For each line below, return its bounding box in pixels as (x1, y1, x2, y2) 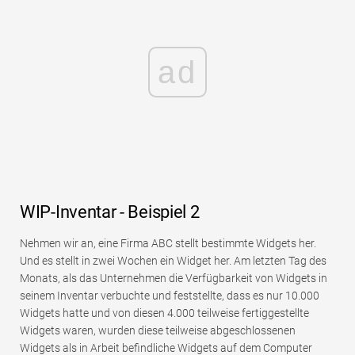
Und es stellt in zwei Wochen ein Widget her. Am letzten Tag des (20, 254, 326, 267)
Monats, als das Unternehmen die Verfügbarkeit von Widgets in (20, 271, 327, 284)
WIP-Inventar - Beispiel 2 (20, 201, 200, 222)
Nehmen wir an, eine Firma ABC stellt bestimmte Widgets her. (20, 236, 316, 250)
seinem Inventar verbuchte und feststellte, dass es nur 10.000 (20, 288, 319, 302)
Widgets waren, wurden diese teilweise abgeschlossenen (20, 323, 296, 337)
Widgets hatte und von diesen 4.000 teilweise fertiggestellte (20, 306, 309, 319)
